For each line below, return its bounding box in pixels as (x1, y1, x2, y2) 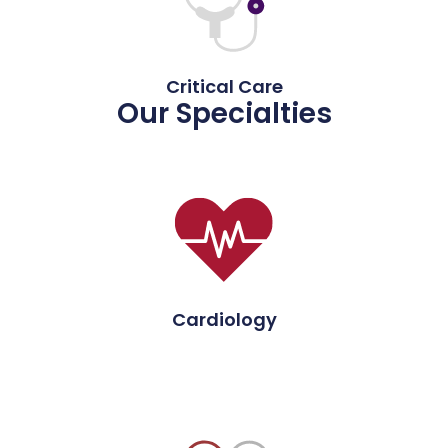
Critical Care (165, 73, 283, 99)
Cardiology (171, 306, 277, 332)
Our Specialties (116, 93, 332, 133)
